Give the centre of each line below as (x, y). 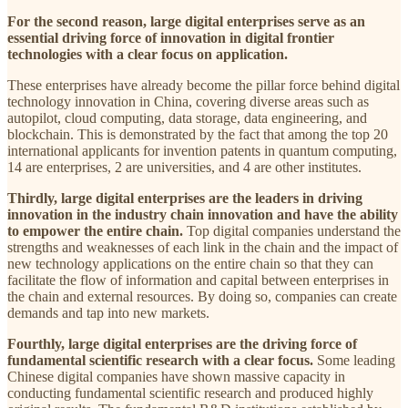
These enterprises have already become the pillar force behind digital (204, 85)
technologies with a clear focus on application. (148, 54)
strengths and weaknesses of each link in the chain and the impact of (203, 247)
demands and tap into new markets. (110, 312)
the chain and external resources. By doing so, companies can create (202, 296)
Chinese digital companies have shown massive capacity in (176, 376)
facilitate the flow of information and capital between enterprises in (198, 280)
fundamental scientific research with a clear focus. (160, 360)
